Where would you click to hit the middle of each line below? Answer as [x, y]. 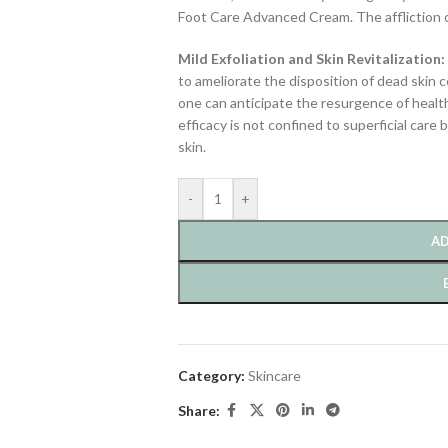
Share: [198, 410]
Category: [211, 376]
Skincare [274, 376]
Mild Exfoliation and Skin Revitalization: [311, 59]
